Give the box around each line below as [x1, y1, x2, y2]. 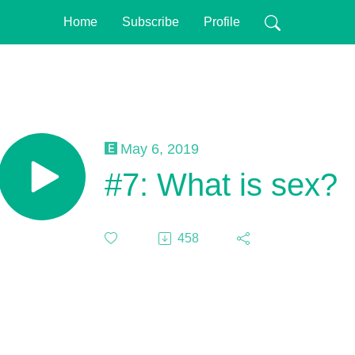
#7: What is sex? [105, 166, 338, 202]
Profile [203, 15, 240, 29]
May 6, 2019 [120, 139, 199, 157]
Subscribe [121, 15, 179, 29]
